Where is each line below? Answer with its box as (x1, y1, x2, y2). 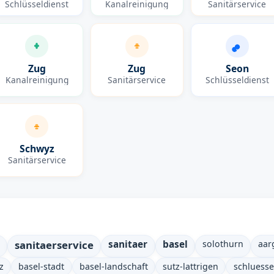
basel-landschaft (79, 260, 148, 272)
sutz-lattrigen (163, 260, 219, 272)
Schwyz (19, 142, 54, 156)
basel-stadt (18, 260, 65, 272)
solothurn (202, 237, 244, 250)
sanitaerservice (14, 237, 94, 252)
